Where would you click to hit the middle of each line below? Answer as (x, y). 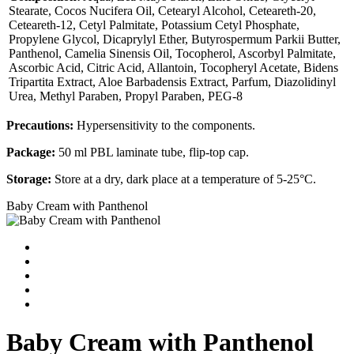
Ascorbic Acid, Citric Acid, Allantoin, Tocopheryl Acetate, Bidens (173, 67)
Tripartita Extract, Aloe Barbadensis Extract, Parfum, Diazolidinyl (172, 81)
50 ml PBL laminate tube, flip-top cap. (152, 152)
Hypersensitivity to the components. (164, 125)
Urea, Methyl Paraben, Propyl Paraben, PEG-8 (126, 96)
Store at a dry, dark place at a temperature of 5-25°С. (184, 179)
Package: (31, 152)
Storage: (29, 179)
